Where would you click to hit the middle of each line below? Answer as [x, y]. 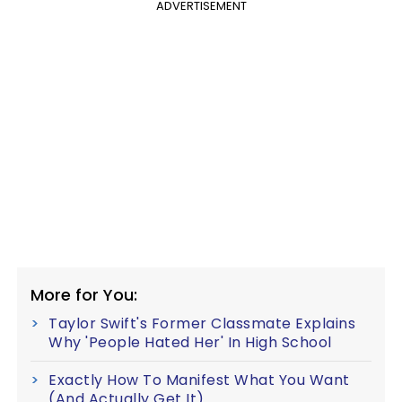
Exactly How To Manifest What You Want [199, 380]
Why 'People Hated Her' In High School [190, 342]
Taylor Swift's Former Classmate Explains [202, 323]
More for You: [84, 294]
